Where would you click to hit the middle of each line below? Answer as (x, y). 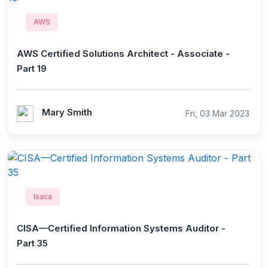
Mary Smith (67, 112)
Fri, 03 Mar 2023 (217, 113)
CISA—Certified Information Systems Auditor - (121, 228)
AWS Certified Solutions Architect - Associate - (123, 54)
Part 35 (32, 243)
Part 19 (32, 68)
